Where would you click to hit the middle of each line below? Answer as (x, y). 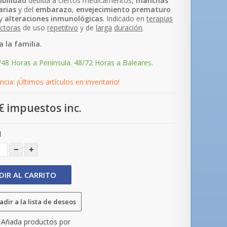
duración (128, 28)
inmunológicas (77, 18)
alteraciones (27, 18)
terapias (160, 18)
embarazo (54, 9)
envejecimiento (103, 9)
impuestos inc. (43, 108)
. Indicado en (125, 18)
